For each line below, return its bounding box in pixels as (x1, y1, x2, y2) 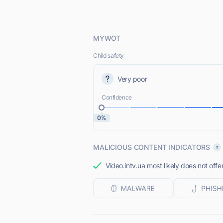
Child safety (93, 52, 124, 59)
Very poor (117, 74, 147, 83)
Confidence (102, 94, 132, 101)
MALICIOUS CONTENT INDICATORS (93, 143, 211, 151)
